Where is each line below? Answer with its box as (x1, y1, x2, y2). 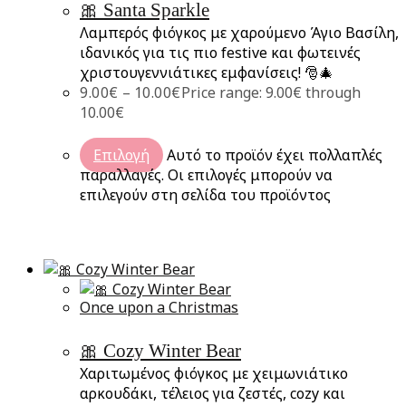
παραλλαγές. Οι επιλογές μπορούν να (80, 165, 333, 186)
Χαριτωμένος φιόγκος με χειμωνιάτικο (80, 363, 348, 384)
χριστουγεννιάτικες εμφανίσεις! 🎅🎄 (80, 63, 333, 83)
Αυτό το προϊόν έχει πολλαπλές (167, 145, 382, 166)
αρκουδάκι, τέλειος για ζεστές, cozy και (80, 383, 345, 404)
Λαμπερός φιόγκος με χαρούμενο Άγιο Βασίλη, (80, 23, 399, 43)
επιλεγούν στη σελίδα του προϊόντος (80, 185, 331, 206)
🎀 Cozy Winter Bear (80, 340, 241, 362)
